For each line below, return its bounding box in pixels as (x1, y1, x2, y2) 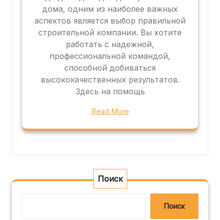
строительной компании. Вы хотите (38, 27, 182, 37)
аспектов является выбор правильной (34, 15, 186, 26)
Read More (91, 106, 129, 116)
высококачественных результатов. (40, 74, 180, 84)
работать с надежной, (66, 39, 154, 49)
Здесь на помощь (75, 86, 145, 96)
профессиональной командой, (50, 51, 170, 61)
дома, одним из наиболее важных (42, 3, 178, 14)
